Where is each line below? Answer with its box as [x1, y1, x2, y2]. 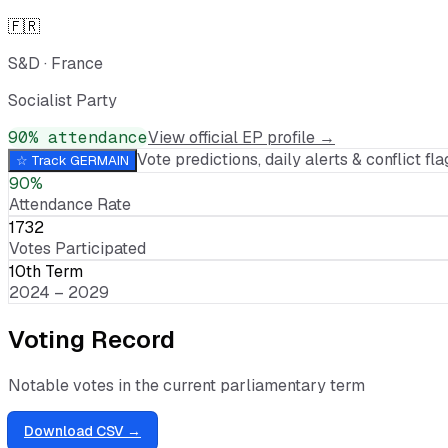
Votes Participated [9, 237, 146, 259]
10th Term [9, 260, 83, 282]
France [51, 52, 103, 74]
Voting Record [8, 323, 175, 355]
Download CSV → [24, 421, 141, 440]
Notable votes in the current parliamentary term [8, 374, 365, 396]
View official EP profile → [148, 126, 335, 148]
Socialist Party [8, 89, 117, 111]
